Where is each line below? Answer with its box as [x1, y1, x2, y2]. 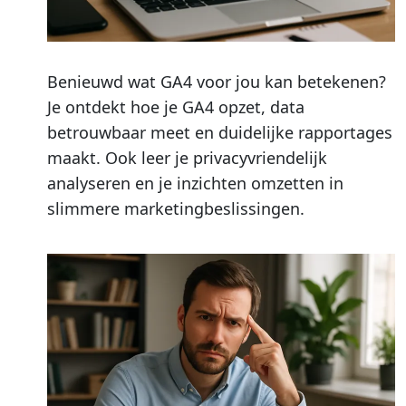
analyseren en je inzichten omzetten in [47, 171, 343, 194]
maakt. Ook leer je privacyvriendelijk [47, 146, 327, 169]
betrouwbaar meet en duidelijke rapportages [47, 121, 392, 143]
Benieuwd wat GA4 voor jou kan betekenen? [47, 70, 386, 92]
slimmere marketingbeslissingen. [47, 197, 304, 219]
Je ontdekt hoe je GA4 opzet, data [47, 95, 304, 118]
